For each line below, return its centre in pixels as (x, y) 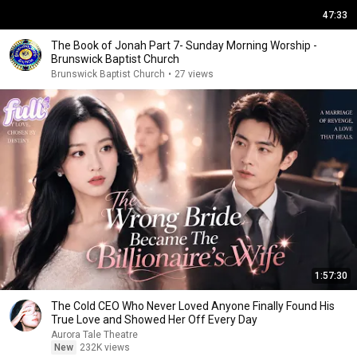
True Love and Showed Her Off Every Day (154, 320)
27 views (194, 74)
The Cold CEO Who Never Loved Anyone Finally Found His (193, 306)
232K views (105, 347)
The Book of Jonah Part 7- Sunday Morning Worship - (184, 45)
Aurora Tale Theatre (94, 335)
